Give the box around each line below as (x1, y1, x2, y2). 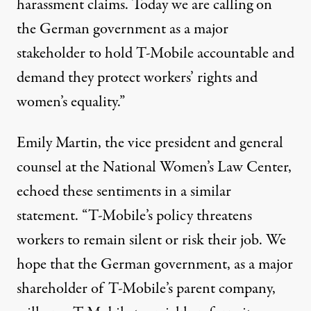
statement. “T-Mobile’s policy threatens (17, 205, 252, 227)
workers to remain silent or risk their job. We (17, 229, 286, 251)
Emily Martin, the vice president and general (17, 132, 283, 154)
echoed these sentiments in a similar (17, 180, 231, 203)
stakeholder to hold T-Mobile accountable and (17, 42, 294, 65)
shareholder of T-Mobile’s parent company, (17, 278, 276, 300)
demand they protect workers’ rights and (17, 67, 258, 89)
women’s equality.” (17, 91, 125, 113)
